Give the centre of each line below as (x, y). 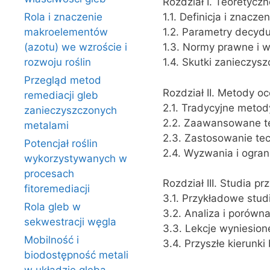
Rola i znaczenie (63, 17)
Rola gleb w (52, 207)
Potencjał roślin (61, 143)
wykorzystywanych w (76, 159)
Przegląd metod (63, 80)
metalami (46, 125)
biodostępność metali (76, 255)
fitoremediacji (57, 189)
